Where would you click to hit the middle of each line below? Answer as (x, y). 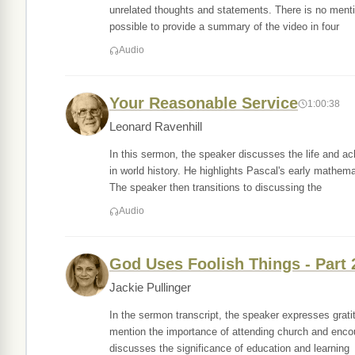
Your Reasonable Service (204, 103)
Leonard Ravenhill (156, 127)
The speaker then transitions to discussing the (216, 187)
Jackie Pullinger (150, 288)
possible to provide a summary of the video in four (224, 27)
